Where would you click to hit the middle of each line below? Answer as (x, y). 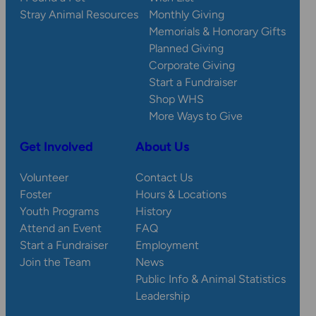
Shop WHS (176, 99)
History (153, 212)
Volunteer (44, 178)
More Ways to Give (196, 116)
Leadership (163, 296)
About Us (162, 147)
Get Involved (56, 147)
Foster (36, 195)
